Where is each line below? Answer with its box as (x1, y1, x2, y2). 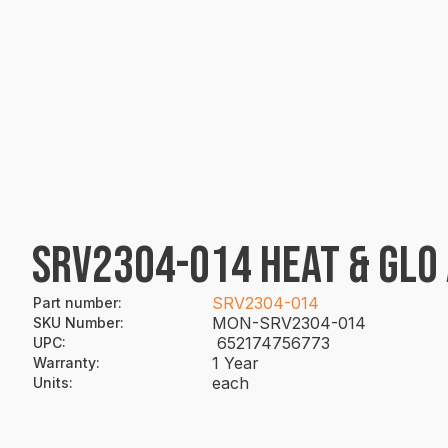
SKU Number (33, 314, 120, 331)
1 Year (212, 353, 259, 373)
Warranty (33, 354, 96, 371)
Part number (33, 294, 118, 311)
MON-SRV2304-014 (212, 313, 366, 333)
